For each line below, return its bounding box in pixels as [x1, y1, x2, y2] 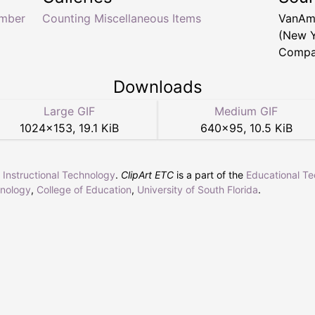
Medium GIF [214, 104, 278, 119]
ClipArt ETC [121, 169, 174, 181]
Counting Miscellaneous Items [42, 11, 201, 26]
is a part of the [174, 169, 246, 181]
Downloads [112, 77, 202, 98]
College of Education [37, 184, 131, 196]
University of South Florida [137, 184, 258, 196]
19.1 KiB [78, 121, 119, 136]
